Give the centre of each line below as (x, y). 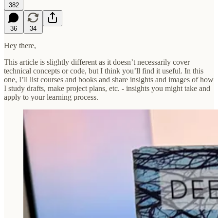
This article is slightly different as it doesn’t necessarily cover (97, 62)
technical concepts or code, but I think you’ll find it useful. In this (104, 71)
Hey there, (20, 45)
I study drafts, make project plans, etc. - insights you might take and (107, 88)
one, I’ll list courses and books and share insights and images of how (109, 79)
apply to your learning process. (51, 97)
